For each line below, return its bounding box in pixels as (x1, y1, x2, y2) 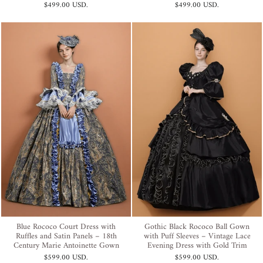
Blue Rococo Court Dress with (16, 220, 116, 235)
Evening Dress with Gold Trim (147, 238, 247, 254)
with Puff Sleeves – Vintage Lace (143, 229, 251, 244)
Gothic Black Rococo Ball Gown (144, 220, 249, 235)
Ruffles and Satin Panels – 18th (15, 229, 117, 244)
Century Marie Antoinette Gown (13, 238, 119, 254)
